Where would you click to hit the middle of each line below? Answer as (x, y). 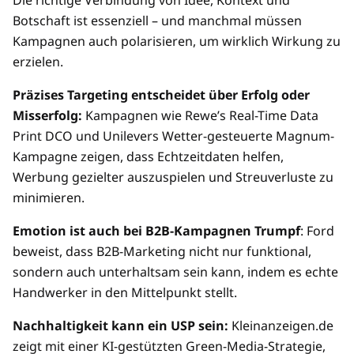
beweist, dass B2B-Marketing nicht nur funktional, (162, 252)
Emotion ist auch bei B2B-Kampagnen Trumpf (156, 231)
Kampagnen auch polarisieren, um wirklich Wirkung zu (177, 41)
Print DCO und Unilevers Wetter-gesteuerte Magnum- (173, 136)
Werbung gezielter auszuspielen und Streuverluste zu (173, 177)
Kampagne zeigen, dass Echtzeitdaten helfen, (148, 157)
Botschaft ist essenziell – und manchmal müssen (157, 21)
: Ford (317, 231)
